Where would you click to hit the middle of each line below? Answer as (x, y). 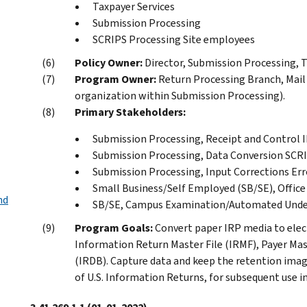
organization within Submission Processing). (180, 95)
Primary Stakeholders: (130, 112)
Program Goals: (114, 228)
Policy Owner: (109, 62)
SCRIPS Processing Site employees (174, 39)
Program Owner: (115, 79)
